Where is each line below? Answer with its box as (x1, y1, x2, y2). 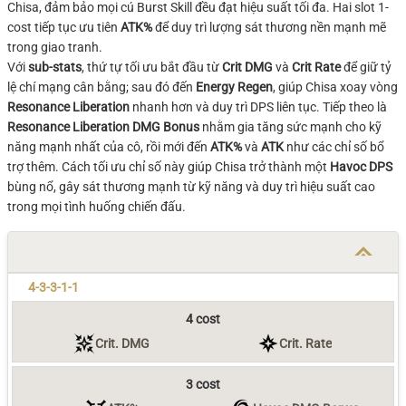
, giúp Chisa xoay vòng (273, 80, 398, 94)
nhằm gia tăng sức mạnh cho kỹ (199, 120, 382, 134)
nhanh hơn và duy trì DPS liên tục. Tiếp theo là (130, 100, 387, 114)
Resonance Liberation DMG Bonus (7, 120, 199, 134)
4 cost (186, 312, 220, 326)
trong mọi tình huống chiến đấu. (7, 199, 186, 214)
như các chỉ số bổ (284, 140, 384, 154)
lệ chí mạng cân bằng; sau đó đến (7, 80, 196, 94)
